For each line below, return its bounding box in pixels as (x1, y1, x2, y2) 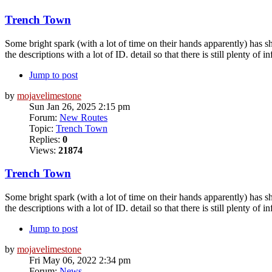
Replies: (29, 134, 63, 144)
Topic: (29, 123, 56, 134)
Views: (29, 144, 58, 155)
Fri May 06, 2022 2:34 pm (29, 255, 131, 266)
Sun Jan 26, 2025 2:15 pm (29, 101, 130, 112)
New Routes (59, 112, 107, 123)
